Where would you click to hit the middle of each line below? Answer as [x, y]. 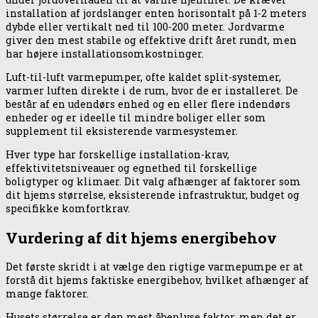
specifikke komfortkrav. [68, 209]
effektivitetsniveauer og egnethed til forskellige [131, 168]
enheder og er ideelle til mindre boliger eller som [136, 117]
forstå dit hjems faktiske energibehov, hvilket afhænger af [157, 280]
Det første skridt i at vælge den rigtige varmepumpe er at [154, 267]
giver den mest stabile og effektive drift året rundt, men [151, 40]
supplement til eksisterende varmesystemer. [122, 131]
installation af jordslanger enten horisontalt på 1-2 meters [156, 13]
